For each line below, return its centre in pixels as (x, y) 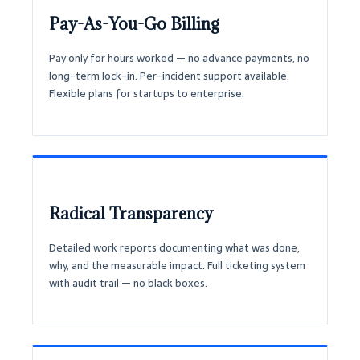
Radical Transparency (131, 213)
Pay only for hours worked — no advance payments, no (179, 58)
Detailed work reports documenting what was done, (174, 247)
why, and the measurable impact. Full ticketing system (177, 265)
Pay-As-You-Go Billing (134, 24)
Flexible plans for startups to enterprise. (147, 93)
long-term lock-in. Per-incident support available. (169, 76)
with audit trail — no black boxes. (128, 283)
